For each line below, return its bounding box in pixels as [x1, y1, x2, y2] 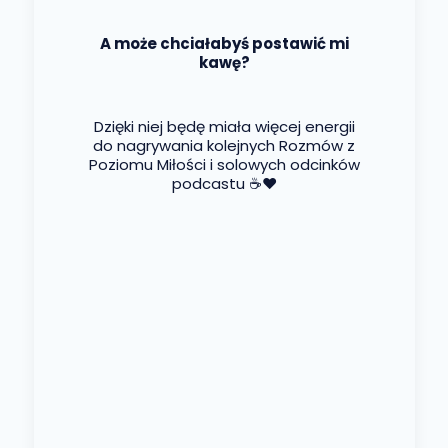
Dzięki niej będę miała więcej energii [93, 116, 355, 138]
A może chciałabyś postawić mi [99, 33, 349, 55]
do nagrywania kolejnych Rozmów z [93, 135, 355, 157]
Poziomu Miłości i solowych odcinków [88, 154, 360, 176]
